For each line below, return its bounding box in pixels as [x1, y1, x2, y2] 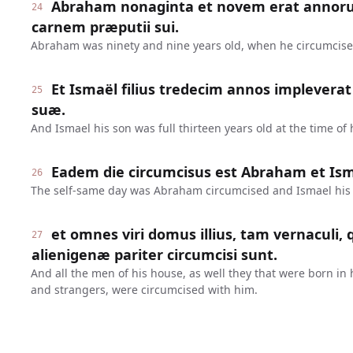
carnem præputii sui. [31, 17, 179, 36]
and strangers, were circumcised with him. [30, 282, 258, 297]
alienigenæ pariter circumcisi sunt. [31, 245, 277, 264]
